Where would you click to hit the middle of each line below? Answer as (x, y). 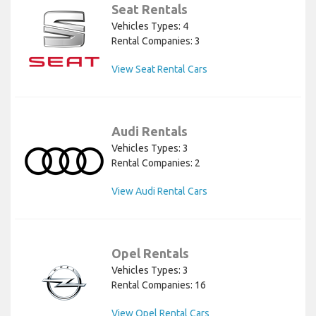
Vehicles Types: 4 (150, 26)
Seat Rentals (150, 10)
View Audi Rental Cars (159, 192)
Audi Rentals (150, 132)
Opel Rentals (150, 254)
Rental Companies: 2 (156, 163)
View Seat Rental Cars (159, 69)
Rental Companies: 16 (159, 285)
